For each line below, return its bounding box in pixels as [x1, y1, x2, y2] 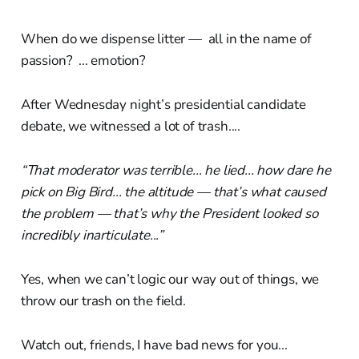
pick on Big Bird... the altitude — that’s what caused [20, 182, 326, 201]
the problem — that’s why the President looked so [20, 204, 318, 223]
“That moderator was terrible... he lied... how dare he [20, 160, 331, 179]
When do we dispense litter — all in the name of [20, 29, 312, 48]
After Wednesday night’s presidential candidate [20, 95, 306, 114]
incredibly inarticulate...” [20, 225, 164, 244]
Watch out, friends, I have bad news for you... [20, 335, 288, 354]
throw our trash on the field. [20, 291, 186, 310]
